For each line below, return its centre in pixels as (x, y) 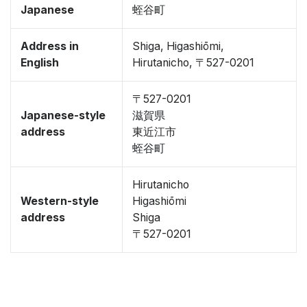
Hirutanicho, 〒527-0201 (193, 63)
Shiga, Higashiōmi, (178, 46)
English (40, 63)
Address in (50, 46)
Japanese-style (63, 115)
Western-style (60, 201)
